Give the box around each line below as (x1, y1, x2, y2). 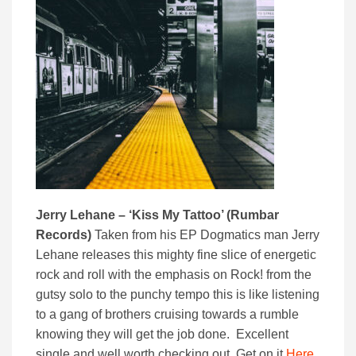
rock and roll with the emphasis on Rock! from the (36, 268, 311, 282)
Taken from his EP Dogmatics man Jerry (95, 228, 319, 242)
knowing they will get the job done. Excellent (36, 327, 288, 342)
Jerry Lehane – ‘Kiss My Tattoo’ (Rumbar (36, 208, 279, 222)
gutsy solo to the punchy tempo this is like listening (36, 288, 319, 302)
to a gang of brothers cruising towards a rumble (36, 308, 299, 322)
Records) (36, 228, 95, 242)
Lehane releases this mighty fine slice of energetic (36, 248, 316, 262)
